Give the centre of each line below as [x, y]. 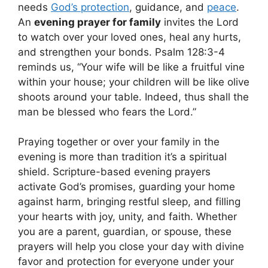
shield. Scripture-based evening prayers [114, 172]
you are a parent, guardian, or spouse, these [125, 232]
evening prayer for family [98, 22]
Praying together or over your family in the [119, 142]
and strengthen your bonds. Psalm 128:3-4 [121, 52]
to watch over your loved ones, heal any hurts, [130, 37]
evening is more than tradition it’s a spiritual [122, 157]
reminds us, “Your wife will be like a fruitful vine [131, 67]
